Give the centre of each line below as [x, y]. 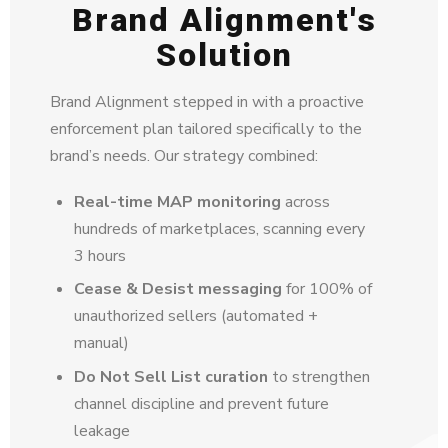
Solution [224, 54]
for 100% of [327, 289]
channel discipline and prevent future [201, 403]
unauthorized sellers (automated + [196, 316]
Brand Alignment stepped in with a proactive [207, 101]
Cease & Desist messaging [178, 289]
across [305, 201]
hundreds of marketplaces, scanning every [219, 228]
